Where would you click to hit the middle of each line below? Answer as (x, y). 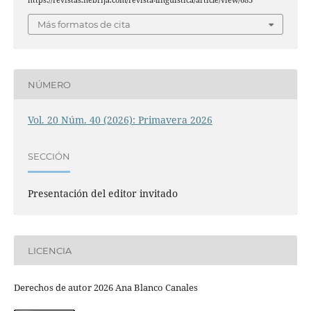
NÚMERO (49, 84)
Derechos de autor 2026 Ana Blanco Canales (106, 288)
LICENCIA (49, 250)
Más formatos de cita (84, 25)
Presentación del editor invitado (102, 194)
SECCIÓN (49, 156)
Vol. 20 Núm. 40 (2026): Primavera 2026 (120, 120)
